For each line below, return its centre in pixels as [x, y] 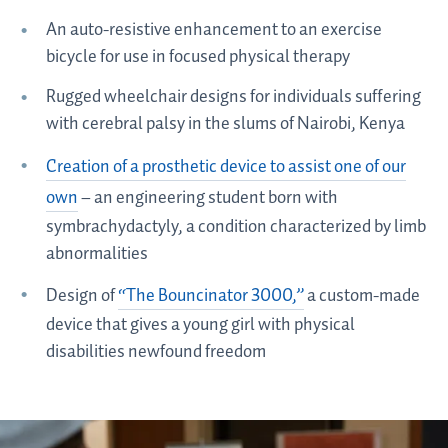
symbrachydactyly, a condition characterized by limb [235, 226]
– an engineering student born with [207, 197]
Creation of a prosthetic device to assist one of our [225, 166]
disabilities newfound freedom [155, 352]
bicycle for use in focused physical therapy [197, 56]
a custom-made [361, 296]
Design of [81, 296]
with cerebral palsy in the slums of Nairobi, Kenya [225, 124]
